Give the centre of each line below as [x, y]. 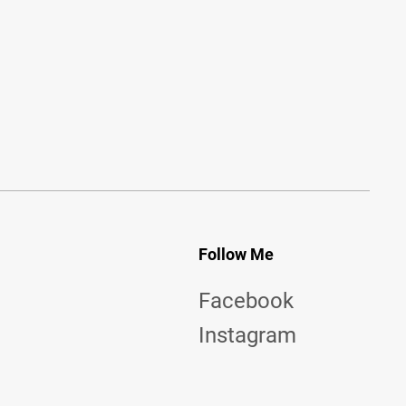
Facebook [246, 301]
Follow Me [236, 254]
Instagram [247, 335]
